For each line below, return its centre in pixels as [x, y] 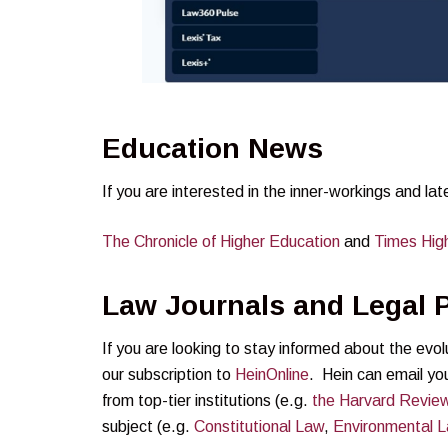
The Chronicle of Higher [185, 242]
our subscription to [168, 374]
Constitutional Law [259, 426]
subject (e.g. [148, 426]
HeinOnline [272, 374]
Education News [212, 149]
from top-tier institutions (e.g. [207, 400]
